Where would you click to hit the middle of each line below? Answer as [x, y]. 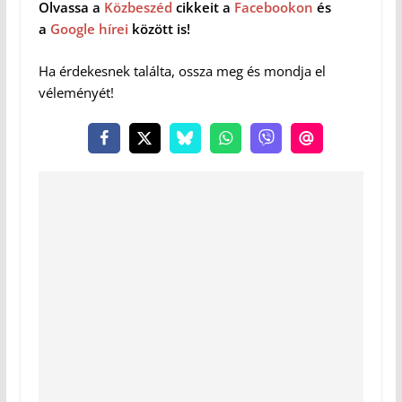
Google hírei [89, 29]
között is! [159, 29]
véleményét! [76, 92]
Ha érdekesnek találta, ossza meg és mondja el [182, 70]
